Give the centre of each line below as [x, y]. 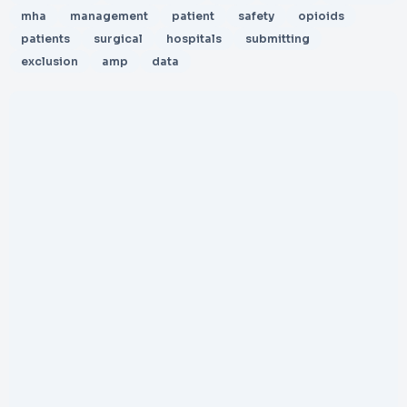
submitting [278, 39]
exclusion [50, 61]
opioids [321, 16]
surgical [118, 39]
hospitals [194, 39]
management [109, 16]
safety [256, 16]
